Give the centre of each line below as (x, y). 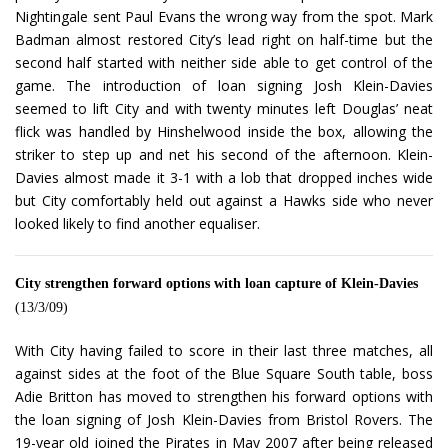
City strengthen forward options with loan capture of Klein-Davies (216, 284)
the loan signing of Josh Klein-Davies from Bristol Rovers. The (224, 420)
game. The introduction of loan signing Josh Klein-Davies (224, 86)
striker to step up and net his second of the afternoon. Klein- (224, 155)
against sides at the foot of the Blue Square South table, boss (224, 374)
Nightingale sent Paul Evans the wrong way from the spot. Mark (224, 17)
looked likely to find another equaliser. (137, 224)
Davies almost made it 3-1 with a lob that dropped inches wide (224, 178)
